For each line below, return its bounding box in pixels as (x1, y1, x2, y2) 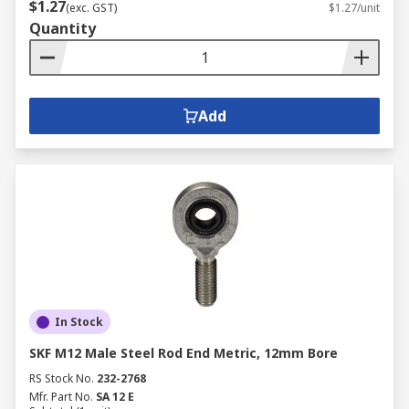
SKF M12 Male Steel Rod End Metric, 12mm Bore (29, 344, 338, 362)
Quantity (29, 18, 96, 38)
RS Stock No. (29, 371, 94, 386)
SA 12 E (96, 389, 134, 404)
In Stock (55, 314, 103, 330)
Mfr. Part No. (29, 389, 93, 404)
